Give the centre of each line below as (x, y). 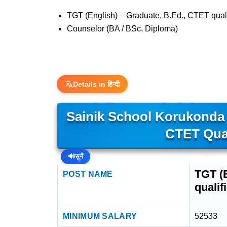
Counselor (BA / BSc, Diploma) (122, 29)
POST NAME (88, 174)
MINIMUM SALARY (100, 216)
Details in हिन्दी (96, 84)
